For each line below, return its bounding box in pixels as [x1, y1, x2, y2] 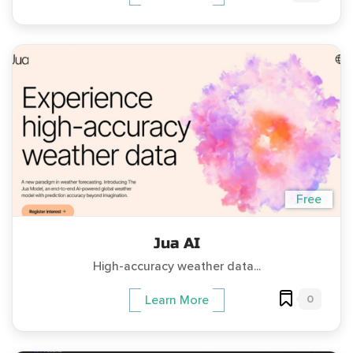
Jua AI [153, 233, 200, 252]
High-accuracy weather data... [92, 258, 261, 274]
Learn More [144, 292, 209, 308]
